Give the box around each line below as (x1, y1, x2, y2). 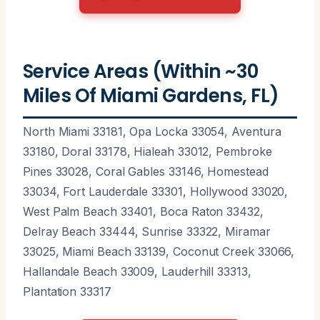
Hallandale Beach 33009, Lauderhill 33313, (23, 264, 251, 279)
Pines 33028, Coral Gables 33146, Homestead (23, 164, 269, 179)
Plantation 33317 (23, 284, 111, 299)
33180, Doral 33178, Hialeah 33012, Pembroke (23, 144, 272, 159)
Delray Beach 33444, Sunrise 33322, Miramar (23, 224, 271, 239)
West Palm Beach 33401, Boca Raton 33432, (23, 204, 264, 219)
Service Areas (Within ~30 (23, 57, 259, 84)
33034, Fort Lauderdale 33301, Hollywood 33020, (23, 184, 289, 199)
